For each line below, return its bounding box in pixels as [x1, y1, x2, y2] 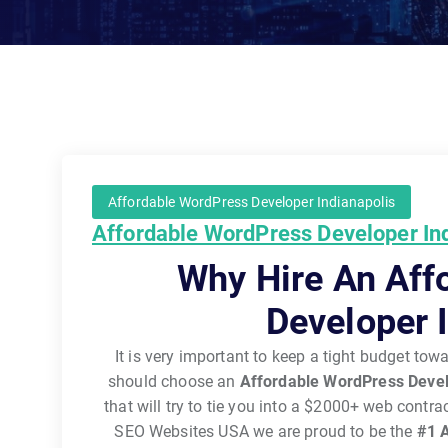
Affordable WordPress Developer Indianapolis [108, 194, 395, 210]
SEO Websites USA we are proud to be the [114, 422, 417, 441]
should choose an [107, 372, 240, 391]
